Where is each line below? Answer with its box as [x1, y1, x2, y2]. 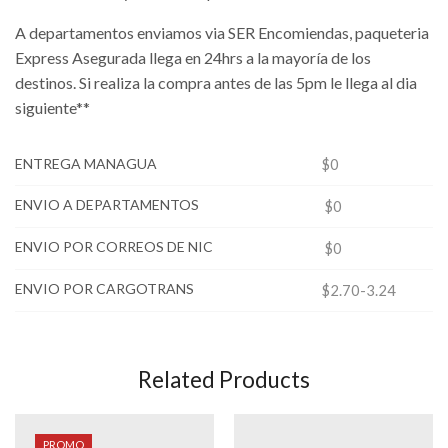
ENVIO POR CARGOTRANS [15, 279, 194, 297]
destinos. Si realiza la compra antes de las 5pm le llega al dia [15, 72, 417, 92]
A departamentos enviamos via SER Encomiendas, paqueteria [15, 22, 429, 42]
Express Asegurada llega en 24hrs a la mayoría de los [15, 47, 371, 67]
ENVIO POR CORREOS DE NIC [15, 237, 213, 255]
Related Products [138, 365, 310, 393]
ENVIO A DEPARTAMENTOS [15, 195, 199, 213]
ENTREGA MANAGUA [15, 154, 157, 172]
